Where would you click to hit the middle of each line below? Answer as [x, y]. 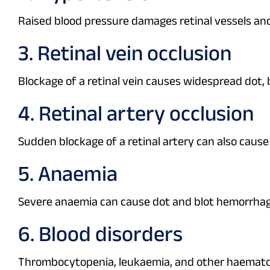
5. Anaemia [68, 174]
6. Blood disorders [100, 234]
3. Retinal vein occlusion [125, 53]
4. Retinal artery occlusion [136, 113]
